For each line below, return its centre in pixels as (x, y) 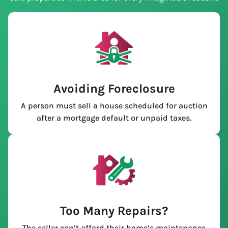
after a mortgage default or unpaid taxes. (114, 118)
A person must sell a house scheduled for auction (114, 106)
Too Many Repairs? (114, 211)
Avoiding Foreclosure (114, 89)
